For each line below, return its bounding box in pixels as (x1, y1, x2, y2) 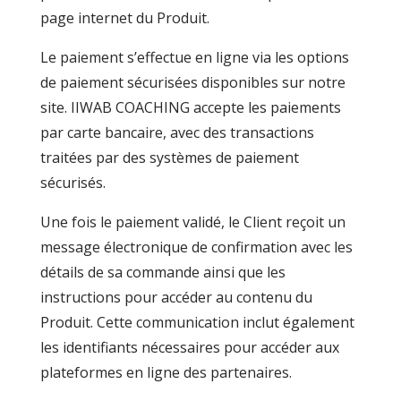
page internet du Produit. (39, 8, 209, 28)
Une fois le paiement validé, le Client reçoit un (39, 212, 346, 232)
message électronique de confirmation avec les (39, 237, 353, 257)
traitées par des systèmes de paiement (39, 148, 299, 167)
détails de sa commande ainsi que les (39, 262, 286, 282)
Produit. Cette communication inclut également (39, 312, 354, 332)
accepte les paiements (192, 98, 341, 117)
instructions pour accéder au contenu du (39, 287, 312, 307)
